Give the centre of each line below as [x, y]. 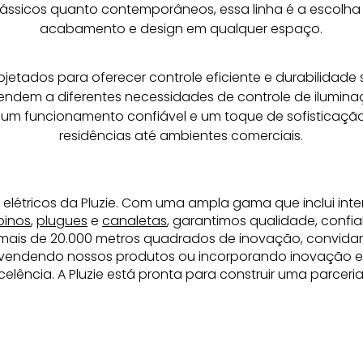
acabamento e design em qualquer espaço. [181, 28]
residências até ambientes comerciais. [181, 135]
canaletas [134, 220]
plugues [62, 220]
